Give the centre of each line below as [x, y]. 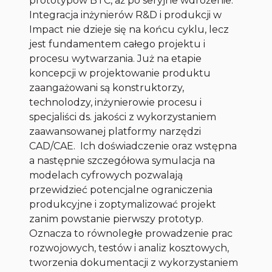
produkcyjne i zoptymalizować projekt [123, 205]
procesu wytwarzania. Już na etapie [116, 59]
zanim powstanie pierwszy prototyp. [117, 219]
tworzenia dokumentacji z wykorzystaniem [134, 263]
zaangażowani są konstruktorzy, [107, 88]
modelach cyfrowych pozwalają [106, 175]
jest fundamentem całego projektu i [117, 44]
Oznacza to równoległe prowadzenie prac [131, 234]
